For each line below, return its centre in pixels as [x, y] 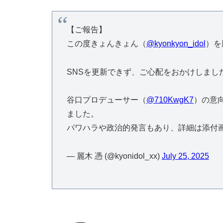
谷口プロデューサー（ [106, 100]
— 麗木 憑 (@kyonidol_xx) [114, 156]
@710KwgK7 [170, 100]
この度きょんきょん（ [106, 43]
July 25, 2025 [185, 156]
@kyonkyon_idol [176, 43]
